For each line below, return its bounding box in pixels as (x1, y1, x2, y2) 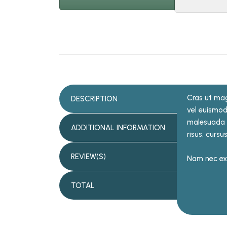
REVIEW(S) (71, 152, 106, 162)
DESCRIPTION (71, 94, 118, 104)
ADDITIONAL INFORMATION (71, 123, 165, 133)
